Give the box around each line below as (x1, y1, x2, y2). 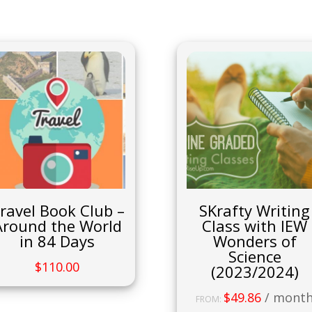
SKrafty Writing (199, 199, 311, 221)
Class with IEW (202, 214, 308, 236)
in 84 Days (19, 230, 95, 251)
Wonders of (212, 230, 297, 251)
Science (228, 245, 281, 267)
